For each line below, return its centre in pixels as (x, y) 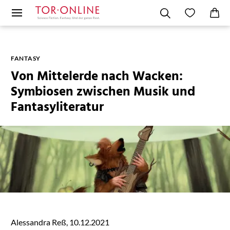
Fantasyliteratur (57, 108)
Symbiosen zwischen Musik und (103, 92)
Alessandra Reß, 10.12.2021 (60, 222)
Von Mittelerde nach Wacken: (97, 77)
